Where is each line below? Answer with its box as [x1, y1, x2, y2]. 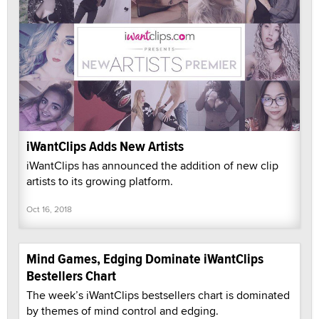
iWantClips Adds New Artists [26, 135, 184, 157]
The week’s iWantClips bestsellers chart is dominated [26, 286, 290, 303]
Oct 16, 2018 [26, 202, 72, 215]
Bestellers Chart [26, 265, 116, 286]
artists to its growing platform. [26, 172, 173, 189]
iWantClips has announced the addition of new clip [26, 157, 278, 174]
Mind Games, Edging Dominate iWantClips [26, 248, 263, 269]
